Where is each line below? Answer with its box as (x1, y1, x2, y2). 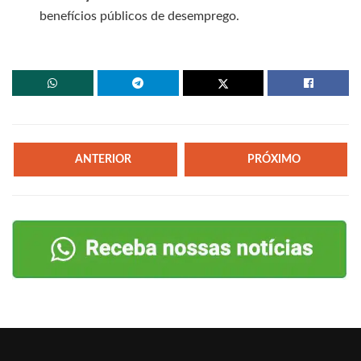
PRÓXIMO (247, 154, 301, 166)
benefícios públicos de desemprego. (39, 9, 240, 23)
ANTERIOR (75, 153, 132, 165)
